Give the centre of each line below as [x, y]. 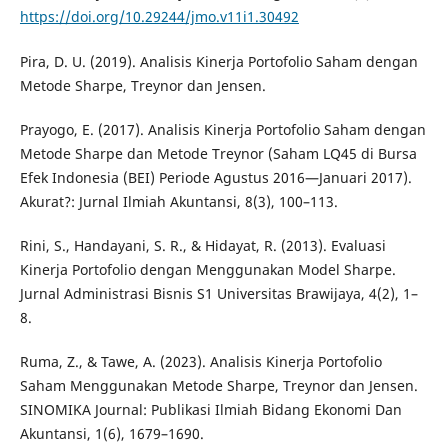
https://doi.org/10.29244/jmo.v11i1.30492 [159, 17]
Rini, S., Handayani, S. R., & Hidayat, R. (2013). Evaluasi [202, 245]
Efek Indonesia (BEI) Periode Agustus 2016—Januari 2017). [215, 177]
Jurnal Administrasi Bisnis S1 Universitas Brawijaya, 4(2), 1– [218, 293]
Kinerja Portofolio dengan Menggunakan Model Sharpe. [207, 269]
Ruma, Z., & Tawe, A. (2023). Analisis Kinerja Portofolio [200, 361]
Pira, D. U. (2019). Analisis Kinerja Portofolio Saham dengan [218, 61]
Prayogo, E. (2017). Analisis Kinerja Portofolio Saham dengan [222, 129]
